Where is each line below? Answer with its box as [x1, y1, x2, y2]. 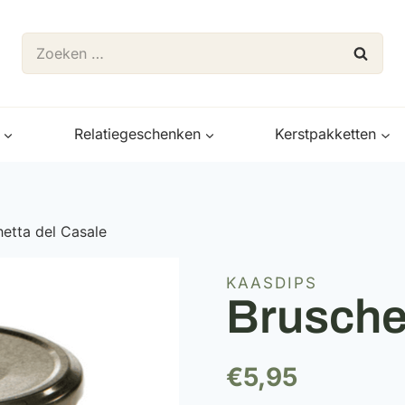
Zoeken [21, 33, 71, 52]
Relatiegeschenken [73, 125, 201, 144]
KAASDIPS [226, 273, 317, 292]
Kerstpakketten [275, 125, 377, 144]
